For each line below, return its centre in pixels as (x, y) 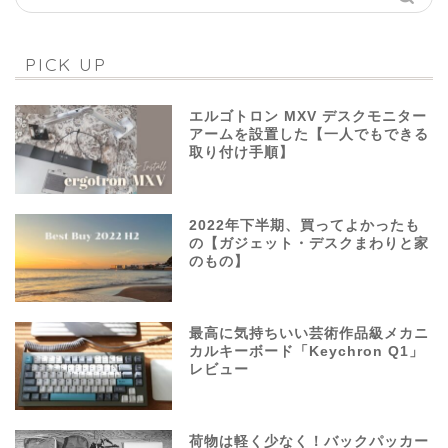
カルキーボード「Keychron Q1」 (307, 351)
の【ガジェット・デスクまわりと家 (309, 243)
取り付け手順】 (242, 153)
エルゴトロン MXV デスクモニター (308, 117)
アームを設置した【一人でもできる (309, 135)
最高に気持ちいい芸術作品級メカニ (309, 333)
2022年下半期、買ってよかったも (305, 225)
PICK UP (66, 64)
